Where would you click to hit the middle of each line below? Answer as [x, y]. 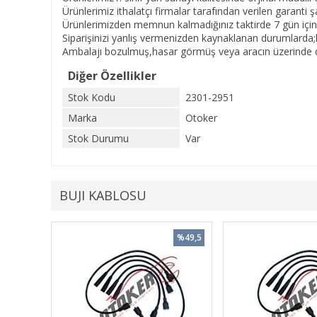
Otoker [201, 118]
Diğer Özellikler [112, 76]
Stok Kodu [92, 97]
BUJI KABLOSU [103, 195]
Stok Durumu [98, 138]
